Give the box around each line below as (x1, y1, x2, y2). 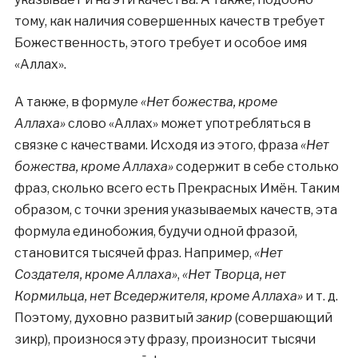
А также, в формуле (14, 94, 141, 109)
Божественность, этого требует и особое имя (14, 35, 307, 50)
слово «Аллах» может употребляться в (65, 116, 311, 131)
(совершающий (232, 310, 332, 325)
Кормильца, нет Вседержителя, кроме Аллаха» (14, 288, 303, 304)
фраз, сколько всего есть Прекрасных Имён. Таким (14, 181, 340, 196)
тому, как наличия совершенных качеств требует (14, 14, 325, 29)
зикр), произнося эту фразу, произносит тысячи (14, 332, 316, 347)
